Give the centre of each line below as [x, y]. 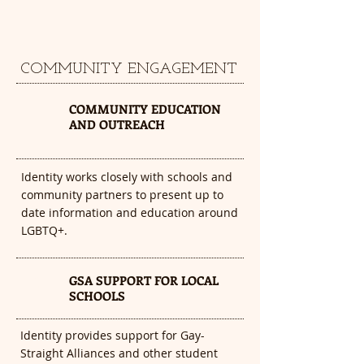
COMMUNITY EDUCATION [145, 109]
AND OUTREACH [117, 124]
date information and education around [130, 212]
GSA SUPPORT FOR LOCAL [144, 280]
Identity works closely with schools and [127, 177]
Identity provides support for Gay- [113, 335]
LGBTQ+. [44, 230]
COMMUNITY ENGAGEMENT [129, 69]
